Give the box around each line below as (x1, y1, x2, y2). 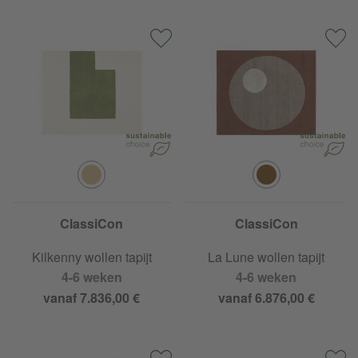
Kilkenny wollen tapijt (31, 247, 152, 266)
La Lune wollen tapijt (208, 247, 325, 266)
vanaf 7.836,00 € (43, 288, 141, 307)
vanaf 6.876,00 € (217, 288, 315, 307)
